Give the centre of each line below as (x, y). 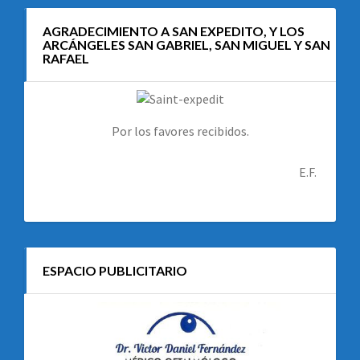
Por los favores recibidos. (180, 131)
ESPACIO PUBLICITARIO (115, 270)
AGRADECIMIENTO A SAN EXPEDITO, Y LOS (174, 31)
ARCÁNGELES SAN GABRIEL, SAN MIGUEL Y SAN (186, 45)
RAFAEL (66, 58)
